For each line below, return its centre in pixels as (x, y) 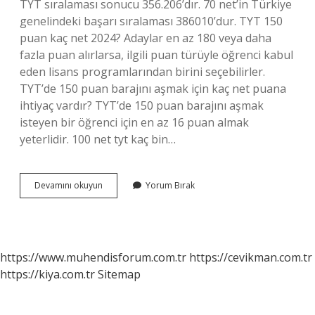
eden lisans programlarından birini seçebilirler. (142, 72)
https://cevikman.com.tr (251, 257)
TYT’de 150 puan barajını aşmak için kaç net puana (153, 89)
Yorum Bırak (170, 185)
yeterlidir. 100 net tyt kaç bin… (98, 139)
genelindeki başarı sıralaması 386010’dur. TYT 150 (151, 21)
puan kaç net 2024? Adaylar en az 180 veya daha (146, 38)
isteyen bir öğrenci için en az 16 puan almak (134, 122)
